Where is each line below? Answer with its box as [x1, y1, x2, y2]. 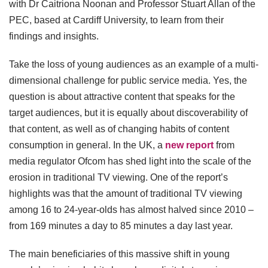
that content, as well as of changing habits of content [9, 124, 229, 135]
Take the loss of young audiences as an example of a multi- [9, 59, 258, 70]
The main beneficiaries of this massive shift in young [9, 249, 230, 260]
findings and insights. [9, 31, 101, 42]
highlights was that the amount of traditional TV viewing [9, 188, 242, 199]
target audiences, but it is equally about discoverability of [9, 108, 248, 118]
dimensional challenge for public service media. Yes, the [9, 75, 247, 86]
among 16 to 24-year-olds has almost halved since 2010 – [9, 205, 254, 215]
